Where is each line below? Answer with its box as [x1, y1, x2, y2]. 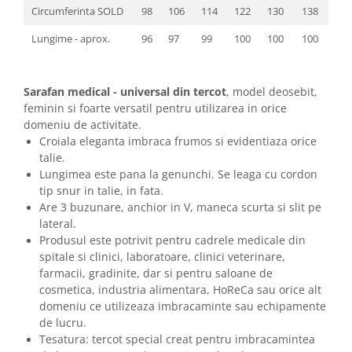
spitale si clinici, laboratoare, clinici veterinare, [39, 249, 285, 265]
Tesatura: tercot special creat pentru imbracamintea [39, 332, 315, 347]
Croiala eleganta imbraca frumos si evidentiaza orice [39, 134, 317, 149]
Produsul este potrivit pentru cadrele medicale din [39, 233, 306, 248]
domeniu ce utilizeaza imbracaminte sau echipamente [39, 299, 326, 314]
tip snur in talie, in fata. [39, 183, 167, 199]
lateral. [39, 216, 79, 232]
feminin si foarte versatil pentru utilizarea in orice [24, 101, 287, 116]
